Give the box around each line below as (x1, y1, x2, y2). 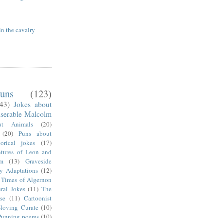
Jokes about (14, 99, 52, 109)
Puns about (18, 128, 52, 138)
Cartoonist (24, 193, 52, 202)
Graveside (25, 156, 52, 165)
